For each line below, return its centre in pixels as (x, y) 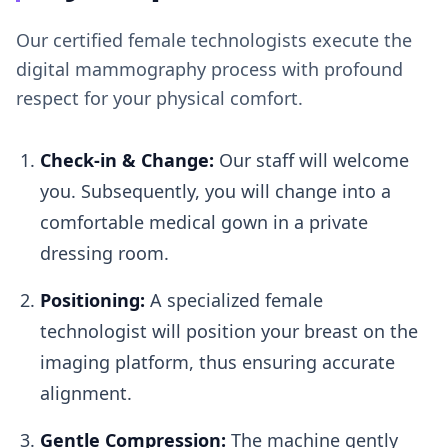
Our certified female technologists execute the (214, 40)
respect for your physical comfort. (159, 98)
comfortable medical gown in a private (204, 222)
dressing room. (104, 253)
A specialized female (234, 300)
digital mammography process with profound (209, 69)
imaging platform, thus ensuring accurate (217, 362)
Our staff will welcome (311, 160)
